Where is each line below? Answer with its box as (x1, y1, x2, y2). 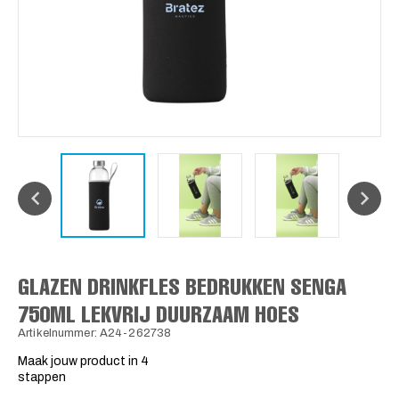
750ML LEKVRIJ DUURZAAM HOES (18, 298, 299, 328)
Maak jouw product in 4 (18, 354, 149, 368)
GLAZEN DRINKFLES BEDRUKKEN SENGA (18, 271, 346, 300)
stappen (18, 370, 66, 384)
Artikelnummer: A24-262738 (18, 326, 172, 339)
